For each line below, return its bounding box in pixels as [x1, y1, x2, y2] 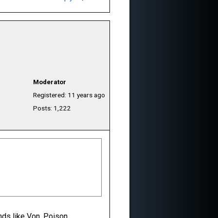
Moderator [33, 78, 66, 86]
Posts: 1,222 [33, 104, 71, 112]
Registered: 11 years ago [33, 91, 105, 99]
